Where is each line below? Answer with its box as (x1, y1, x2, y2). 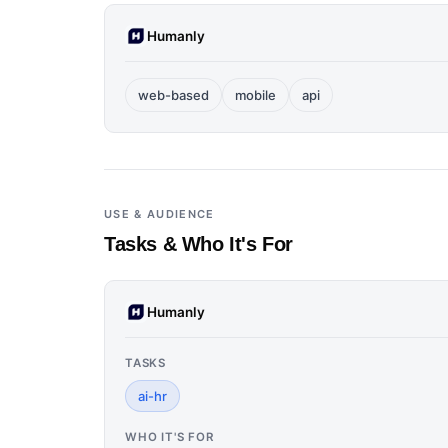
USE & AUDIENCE (104, 207, 215, 221)
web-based (138, 87, 209, 103)
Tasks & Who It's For (104, 233, 293, 255)
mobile (235, 87, 276, 103)
